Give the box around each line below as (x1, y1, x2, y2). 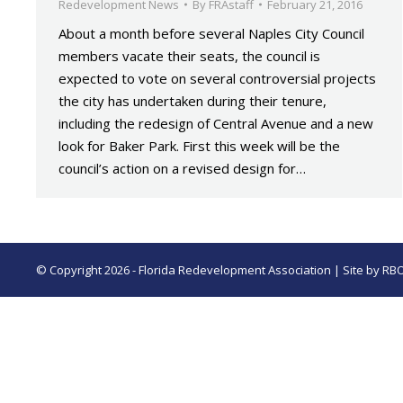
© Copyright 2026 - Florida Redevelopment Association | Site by (36, 262, 382, 278)
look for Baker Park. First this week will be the (58, 137, 340, 155)
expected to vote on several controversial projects (58, 69, 376, 87)
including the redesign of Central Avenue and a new (58, 114, 373, 132)
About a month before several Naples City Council (58, 24, 364, 42)
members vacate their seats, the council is (58, 47, 320, 65)
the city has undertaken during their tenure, (58, 92, 327, 110)
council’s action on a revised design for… (58, 159, 306, 177)
